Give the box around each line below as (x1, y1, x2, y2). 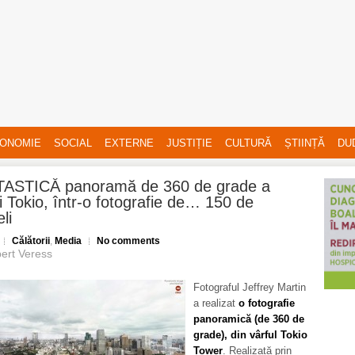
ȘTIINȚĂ (284, 137, 325, 149)
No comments (97, 235, 160, 246)
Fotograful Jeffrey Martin (193, 281, 306, 293)
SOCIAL (54, 137, 92, 149)
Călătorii (12, 235, 50, 246)
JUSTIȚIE (166, 137, 212, 149)
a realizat (193, 297, 239, 309)
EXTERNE (105, 137, 154, 149)
